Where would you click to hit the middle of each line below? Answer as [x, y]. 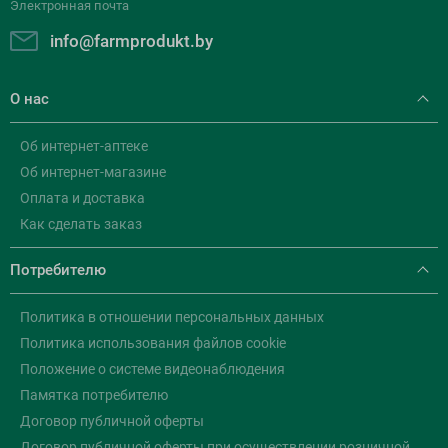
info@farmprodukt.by [131, 41]
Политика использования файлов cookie [153, 343]
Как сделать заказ [81, 224]
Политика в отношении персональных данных [172, 317]
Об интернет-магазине [93, 172]
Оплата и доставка [82, 198]
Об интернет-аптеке [84, 146]
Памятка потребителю [94, 395]
